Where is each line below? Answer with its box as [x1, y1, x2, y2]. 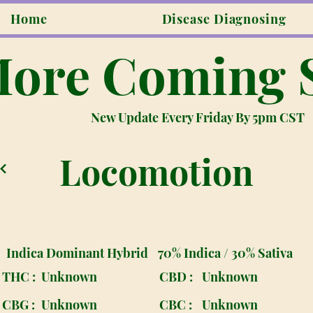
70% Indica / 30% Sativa [157, 245, 293, 261]
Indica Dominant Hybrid [6, 245, 148, 261]
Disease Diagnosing [161, 10, 286, 27]
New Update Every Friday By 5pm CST [91, 109, 305, 126]
